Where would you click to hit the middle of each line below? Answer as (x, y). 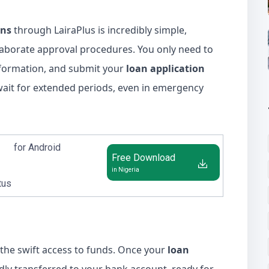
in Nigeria (126, 170)
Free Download (144, 158)
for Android (37, 147)
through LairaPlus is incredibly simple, (99, 30)
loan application (165, 68)
